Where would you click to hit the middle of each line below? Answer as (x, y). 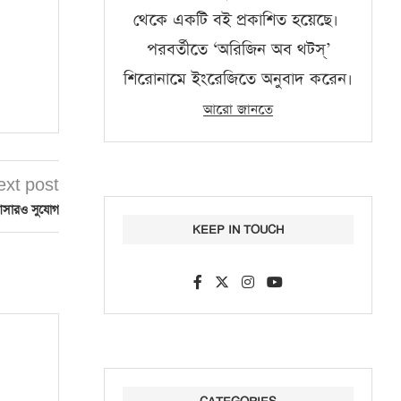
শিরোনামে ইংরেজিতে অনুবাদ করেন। (238, 79)
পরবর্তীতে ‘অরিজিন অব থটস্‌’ (238, 49)
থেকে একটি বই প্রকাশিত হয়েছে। (238, 20)
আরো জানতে (238, 109)
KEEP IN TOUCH (238, 229)
